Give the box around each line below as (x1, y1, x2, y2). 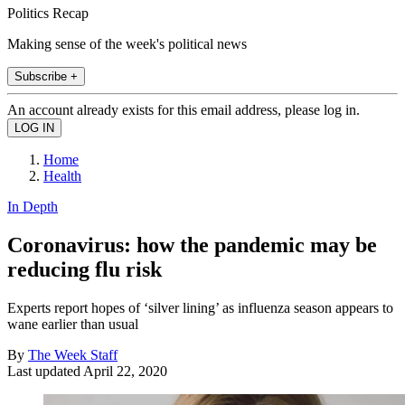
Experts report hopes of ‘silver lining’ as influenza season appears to (7, 299, 393, 316)
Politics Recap (7, 5, 89, 21)
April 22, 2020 (83, 363, 167, 379)
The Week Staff (28, 346, 118, 363)
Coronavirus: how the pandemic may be (7, 232, 377, 257)
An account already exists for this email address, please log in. (7, 101, 360, 118)
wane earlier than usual (7, 316, 138, 332)
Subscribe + (14, 69, 78, 83)
